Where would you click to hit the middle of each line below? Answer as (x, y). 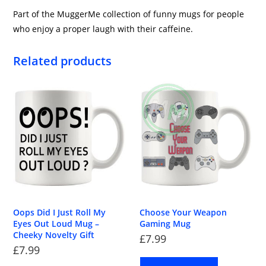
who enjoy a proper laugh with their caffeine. (103, 28)
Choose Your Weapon (183, 213)
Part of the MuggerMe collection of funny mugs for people (129, 14)
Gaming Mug (165, 224)
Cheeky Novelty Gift (54, 235)
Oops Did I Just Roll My (60, 213)
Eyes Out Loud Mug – (56, 224)
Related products (63, 61)
